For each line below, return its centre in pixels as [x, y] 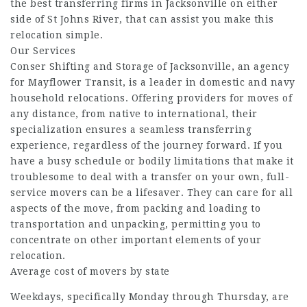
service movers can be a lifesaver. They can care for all [151, 192]
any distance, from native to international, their [134, 113]
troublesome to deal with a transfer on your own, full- [150, 176]
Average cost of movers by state [90, 271]
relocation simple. [57, 35]
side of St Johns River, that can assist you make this [142, 19]
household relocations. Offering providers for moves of [151, 98]
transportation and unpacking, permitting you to [136, 224]
